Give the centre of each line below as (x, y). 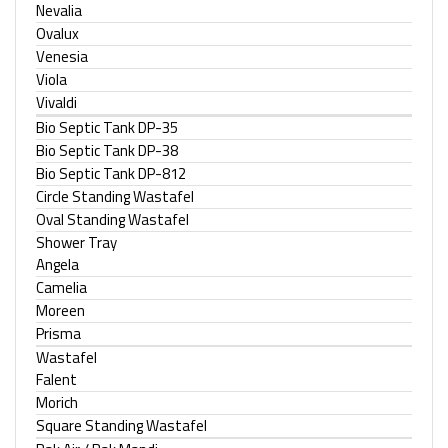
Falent (56, 379)
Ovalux (57, 33)
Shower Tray (76, 242)
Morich (57, 402)
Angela (57, 264)
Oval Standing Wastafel (112, 219)
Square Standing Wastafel (121, 425)
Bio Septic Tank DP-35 (107, 127)
